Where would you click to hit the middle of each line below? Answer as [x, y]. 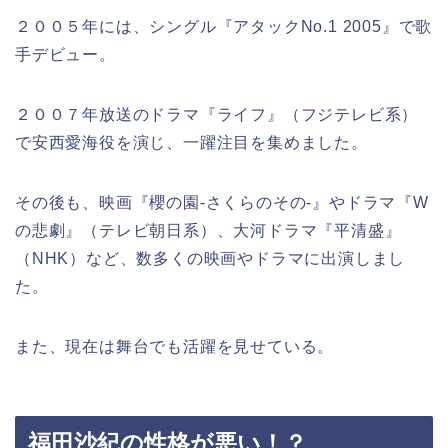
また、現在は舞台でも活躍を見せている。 [175, 347]
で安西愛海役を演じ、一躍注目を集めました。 [191, 143]
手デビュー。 [65, 55]
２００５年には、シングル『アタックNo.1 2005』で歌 [224, 27]
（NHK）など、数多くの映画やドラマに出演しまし [210, 259]
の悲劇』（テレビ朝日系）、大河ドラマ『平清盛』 [208, 231]
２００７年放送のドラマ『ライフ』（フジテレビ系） [217, 115]
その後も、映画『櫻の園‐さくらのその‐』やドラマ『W [222, 203]
